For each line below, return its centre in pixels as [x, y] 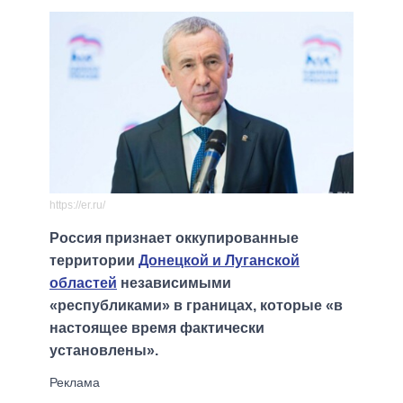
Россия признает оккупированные [174, 238]
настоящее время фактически [157, 328]
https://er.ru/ [77, 206]
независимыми [174, 283]
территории [94, 261]
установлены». [104, 351]
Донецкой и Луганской [219, 261]
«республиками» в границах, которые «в [196, 306]
